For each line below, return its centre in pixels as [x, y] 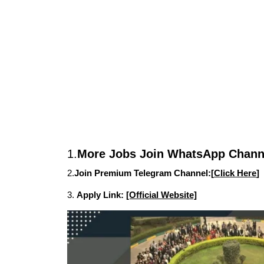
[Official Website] [161, 195]
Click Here [235, 173]
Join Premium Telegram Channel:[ [144, 173]
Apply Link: [101, 195]
